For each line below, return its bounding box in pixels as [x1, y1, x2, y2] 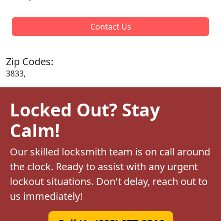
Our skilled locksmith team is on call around [10, 145, 210, 158]
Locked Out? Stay [10, 97, 160, 121]
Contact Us [90, 21, 131, 32]
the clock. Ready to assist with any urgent [10, 159, 198, 173]
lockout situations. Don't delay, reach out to [10, 174, 208, 188]
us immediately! [10, 189, 82, 203]
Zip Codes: [6, 54, 53, 68]
